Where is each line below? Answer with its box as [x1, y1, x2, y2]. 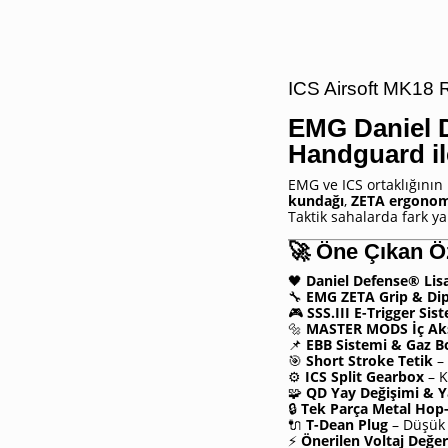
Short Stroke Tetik [306, 350, 433, 370]
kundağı [288, 190, 344, 210]
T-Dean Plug [306, 414, 388, 434]
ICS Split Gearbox [305, 366, 424, 386]
